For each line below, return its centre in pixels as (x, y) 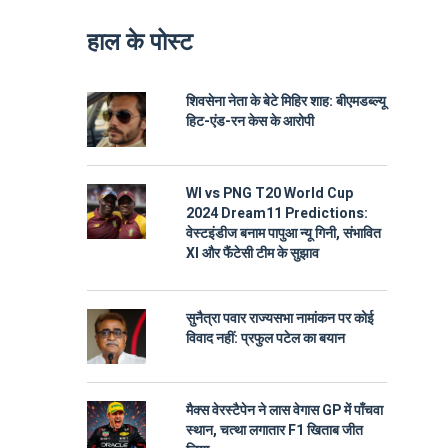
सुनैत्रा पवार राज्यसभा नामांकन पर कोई (280, 318)
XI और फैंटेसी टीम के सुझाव (252, 253)
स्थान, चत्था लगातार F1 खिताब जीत (274, 430)
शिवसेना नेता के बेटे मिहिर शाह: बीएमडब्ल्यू (286, 101)
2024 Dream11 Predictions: (277, 213)
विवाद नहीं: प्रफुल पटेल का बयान (265, 338)
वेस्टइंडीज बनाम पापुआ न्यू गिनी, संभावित (283, 233)
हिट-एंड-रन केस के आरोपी (250, 121)
